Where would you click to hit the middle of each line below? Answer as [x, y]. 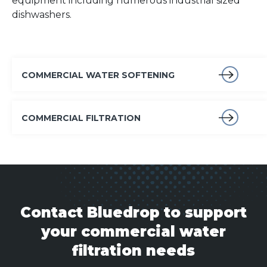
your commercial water [133, 232]
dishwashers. [42, 15]
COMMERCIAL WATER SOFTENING [98, 75]
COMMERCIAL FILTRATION [81, 118]
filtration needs [133, 251]
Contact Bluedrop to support [133, 212]
